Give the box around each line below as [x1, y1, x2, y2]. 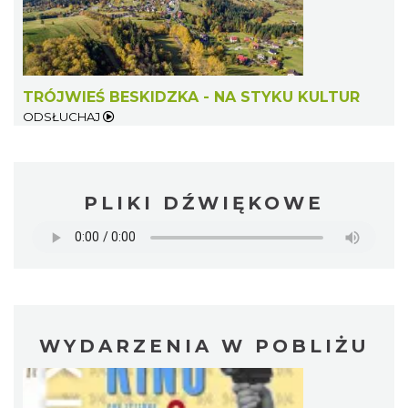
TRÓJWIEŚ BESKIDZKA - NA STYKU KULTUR [23, 88, 360, 107]
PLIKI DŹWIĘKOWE [84, 192, 324, 215]
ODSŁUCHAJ [23, 109, 103, 125]
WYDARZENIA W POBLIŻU [38, 335, 370, 358]
